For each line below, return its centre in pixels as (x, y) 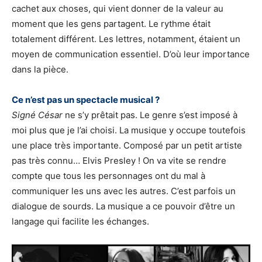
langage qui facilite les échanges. (80, 222)
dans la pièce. (40, 70)
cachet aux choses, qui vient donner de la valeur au (118, 9)
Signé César (37, 115)
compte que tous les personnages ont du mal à (108, 176)
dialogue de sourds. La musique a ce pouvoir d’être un (123, 206)
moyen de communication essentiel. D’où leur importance (131, 54)
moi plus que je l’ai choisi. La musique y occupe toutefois (129, 130)
